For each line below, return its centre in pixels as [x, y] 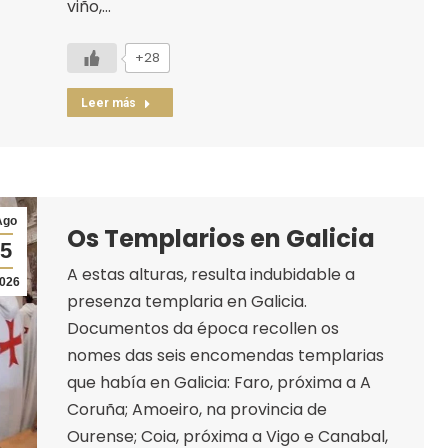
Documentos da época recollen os [202, 328]
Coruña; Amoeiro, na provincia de [196, 409]
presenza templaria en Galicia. [186, 301]
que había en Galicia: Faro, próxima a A [218, 382]
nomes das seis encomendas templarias [225, 355]
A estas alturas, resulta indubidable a [210, 274]
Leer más [108, 102]
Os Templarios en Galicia [220, 238]
